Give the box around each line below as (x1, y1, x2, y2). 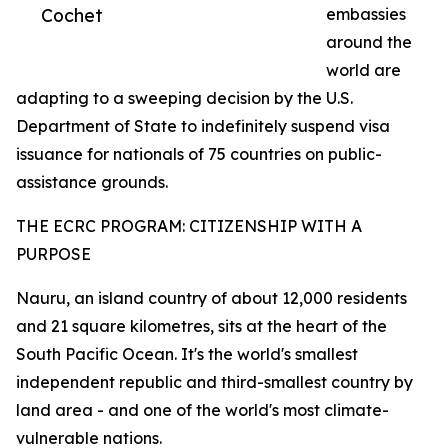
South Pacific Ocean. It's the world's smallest (16, 344, 358, 365)
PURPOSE (16, 244, 91, 265)
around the (326, 32, 412, 53)
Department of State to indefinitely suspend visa (16, 116, 390, 137)
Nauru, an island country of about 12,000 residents (16, 288, 407, 309)
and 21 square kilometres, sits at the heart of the (16, 316, 387, 337)
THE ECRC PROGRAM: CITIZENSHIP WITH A (16, 216, 362, 237)
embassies (326, 4, 406, 25)
